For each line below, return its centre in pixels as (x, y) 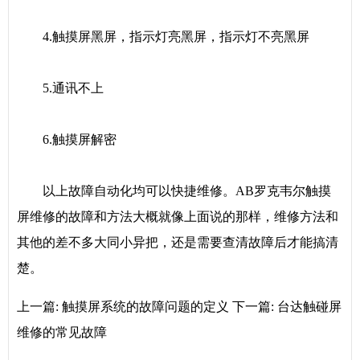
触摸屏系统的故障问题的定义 (145, 307)
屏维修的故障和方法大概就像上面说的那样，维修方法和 (178, 217)
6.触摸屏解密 (67, 139)
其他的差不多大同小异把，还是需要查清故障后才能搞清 (178, 242)
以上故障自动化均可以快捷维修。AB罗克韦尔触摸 (174, 191)
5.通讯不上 (60, 88)
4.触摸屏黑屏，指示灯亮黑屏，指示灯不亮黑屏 (163, 37)
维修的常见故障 (62, 332)
